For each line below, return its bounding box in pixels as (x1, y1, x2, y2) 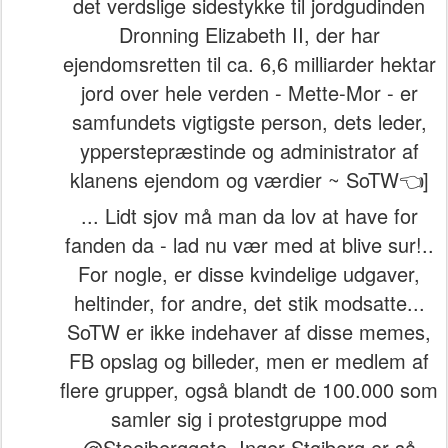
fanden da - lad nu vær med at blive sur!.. (64, 230, 434, 259)
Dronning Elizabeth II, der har (118, 20, 380, 49)
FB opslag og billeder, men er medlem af (69, 346, 429, 375)
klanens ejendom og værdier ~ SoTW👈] (69, 165, 429, 194)
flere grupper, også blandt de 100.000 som (60, 375, 438, 404)
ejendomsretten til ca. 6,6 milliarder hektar (62, 49, 436, 78)
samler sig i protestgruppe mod (111, 404, 387, 433)
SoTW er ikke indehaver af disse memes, (67, 317, 431, 346)
